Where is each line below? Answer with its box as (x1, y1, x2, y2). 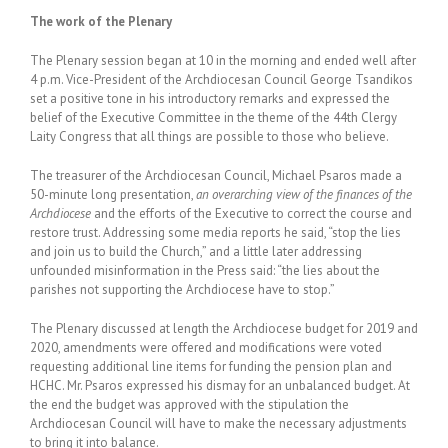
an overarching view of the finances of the (196, 186, 412, 204)
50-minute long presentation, (30, 186, 196, 204)
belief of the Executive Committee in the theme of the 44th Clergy (30, 109, 397, 127)
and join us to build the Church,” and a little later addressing (30, 243, 362, 261)
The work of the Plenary (30, 13, 172, 31)
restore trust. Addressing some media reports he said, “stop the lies (30, 224, 401, 242)
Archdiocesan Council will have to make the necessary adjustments (30, 415, 407, 433)
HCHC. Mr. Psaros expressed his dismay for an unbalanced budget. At (30, 377, 410, 395)
